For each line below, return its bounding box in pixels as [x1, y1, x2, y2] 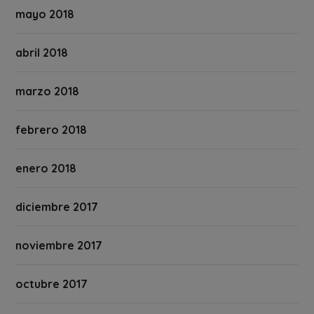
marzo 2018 [15, 83, 80, 98]
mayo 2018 [15, 6, 75, 21]
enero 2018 [15, 161, 77, 175]
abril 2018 [15, 45, 69, 60]
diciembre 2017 [15, 199, 99, 214]
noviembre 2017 [15, 238, 103, 252]
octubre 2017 [15, 276, 88, 291]
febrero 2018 [15, 122, 88, 137]
